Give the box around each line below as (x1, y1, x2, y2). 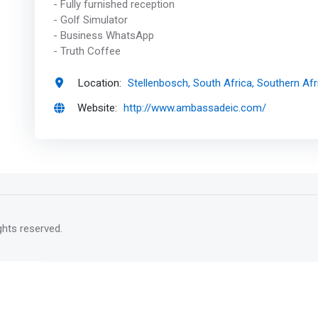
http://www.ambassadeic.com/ (124, 102, 267, 115)
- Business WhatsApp (53, 29, 154, 43)
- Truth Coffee (53, 45, 121, 58)
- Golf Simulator (53, 13, 128, 27)
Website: (77, 100, 118, 116)
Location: (77, 75, 122, 91)
